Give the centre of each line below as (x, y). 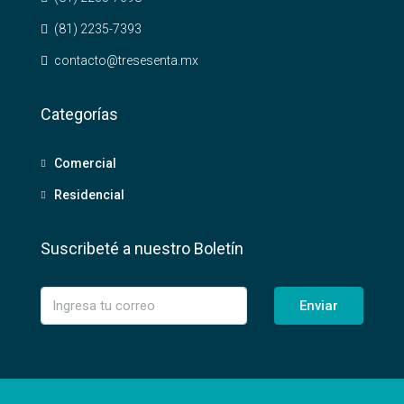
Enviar (318, 306)
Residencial (89, 195)
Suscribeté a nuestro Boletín (142, 248)
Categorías (79, 114)
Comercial (85, 163)
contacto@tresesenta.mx (126, 60)
